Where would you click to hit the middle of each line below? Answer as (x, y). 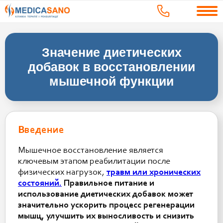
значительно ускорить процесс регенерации (106, 206)
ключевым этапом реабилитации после (94, 162)
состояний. (40, 184)
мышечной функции (111, 81)
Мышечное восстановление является (91, 151)
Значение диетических (111, 52)
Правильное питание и (109, 184)
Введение (41, 130)
